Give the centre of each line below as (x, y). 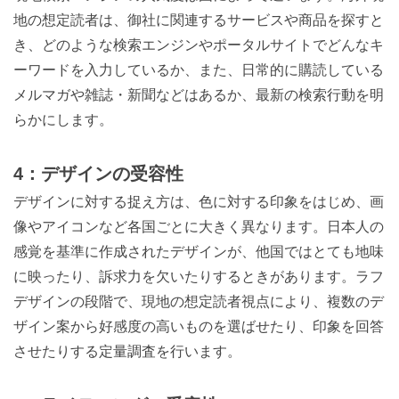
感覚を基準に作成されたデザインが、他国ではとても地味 (199, 252)
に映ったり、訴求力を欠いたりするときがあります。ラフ (199, 277)
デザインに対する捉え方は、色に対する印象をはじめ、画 (199, 202)
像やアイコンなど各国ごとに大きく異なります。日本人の (199, 227)
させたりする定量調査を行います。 (127, 351)
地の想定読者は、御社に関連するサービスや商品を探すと (199, 20)
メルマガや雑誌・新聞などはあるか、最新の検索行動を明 (199, 95)
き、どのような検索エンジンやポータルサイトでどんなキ (199, 45)
